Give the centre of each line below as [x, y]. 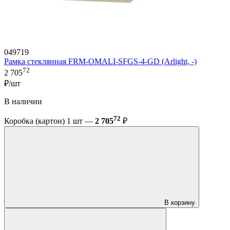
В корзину [180, 203]
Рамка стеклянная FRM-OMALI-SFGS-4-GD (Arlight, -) [100, 61]
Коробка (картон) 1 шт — [50, 121]
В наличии [23, 102]
